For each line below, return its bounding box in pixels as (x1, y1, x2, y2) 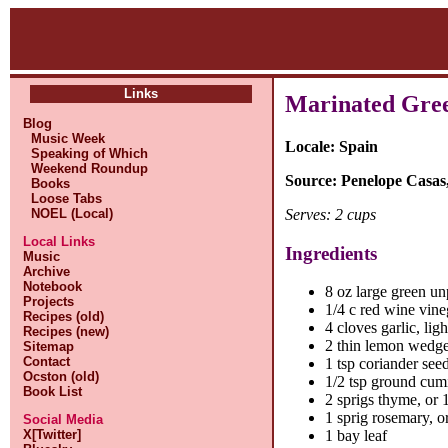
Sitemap (23, 339, 75, 354)
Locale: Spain (285, 137, 379, 155)
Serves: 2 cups (285, 205, 377, 223)
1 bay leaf (325, 427, 388, 445)
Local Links (23, 234, 96, 249)
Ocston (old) (23, 369, 100, 384)
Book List (23, 384, 83, 399)
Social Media (23, 412, 104, 427)
